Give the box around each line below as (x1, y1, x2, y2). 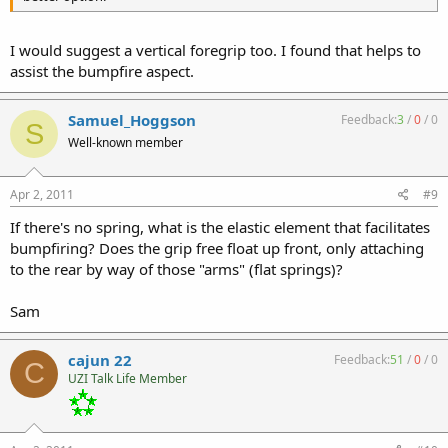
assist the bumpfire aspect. (10, 61, 194, 81)
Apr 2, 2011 (10, 185, 74, 203)
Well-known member (68, 134, 183, 151)
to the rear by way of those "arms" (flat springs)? (10, 258, 343, 279)
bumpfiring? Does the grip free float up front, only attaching (10, 237, 424, 258)
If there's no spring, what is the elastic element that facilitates (10, 216, 430, 237)
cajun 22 (68, 349, 132, 370)
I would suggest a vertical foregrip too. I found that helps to (10, 40, 421, 60)
